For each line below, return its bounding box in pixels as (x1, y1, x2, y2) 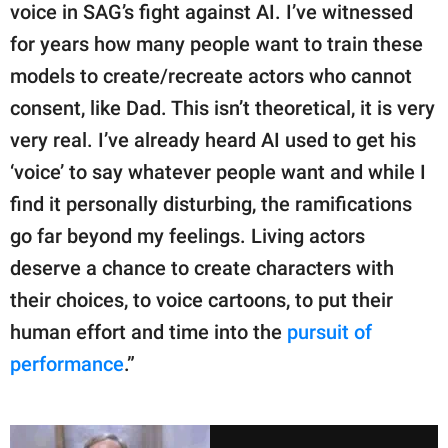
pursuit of (287, 320, 372, 345)
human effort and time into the (10, 320, 287, 345)
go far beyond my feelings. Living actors (10, 224, 365, 249)
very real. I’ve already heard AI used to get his (10, 128, 416, 153)
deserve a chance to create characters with (10, 256, 394, 281)
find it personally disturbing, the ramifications (10, 192, 412, 217)
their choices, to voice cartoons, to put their (10, 288, 393, 313)
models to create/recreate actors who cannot (10, 64, 412, 89)
